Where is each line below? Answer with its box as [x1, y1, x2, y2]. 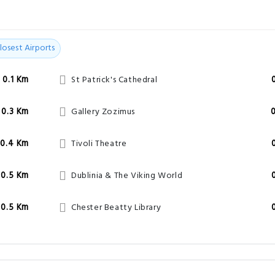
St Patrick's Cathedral [71, 73, 158, 87]
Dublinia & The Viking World [71, 169, 183, 183]
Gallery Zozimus [71, 105, 135, 119]
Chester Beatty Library [71, 201, 161, 215]
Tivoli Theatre [71, 137, 127, 151]
